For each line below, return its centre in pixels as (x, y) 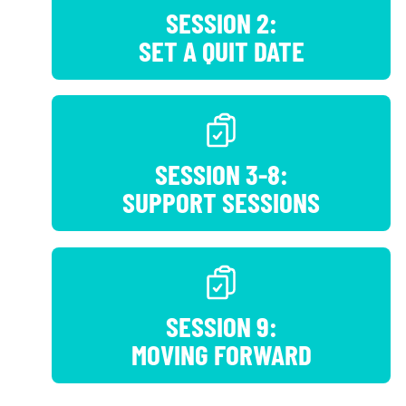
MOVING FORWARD (221, 353)
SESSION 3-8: (221, 174)
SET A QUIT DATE (221, 50)
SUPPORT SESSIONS (221, 202)
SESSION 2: (221, 22)
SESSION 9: (221, 325)
